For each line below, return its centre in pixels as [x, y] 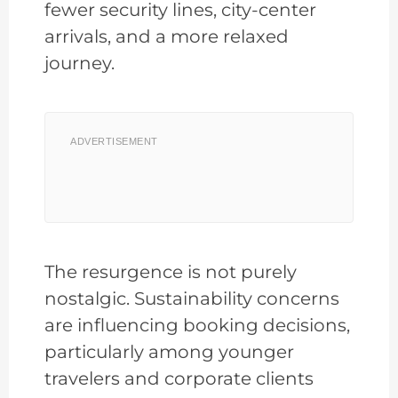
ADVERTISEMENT [114, 142]
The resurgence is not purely [171, 272]
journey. [80, 64]
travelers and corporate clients [179, 379]
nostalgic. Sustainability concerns [192, 299]
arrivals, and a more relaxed [167, 37]
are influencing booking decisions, [197, 326]
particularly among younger [169, 352]
